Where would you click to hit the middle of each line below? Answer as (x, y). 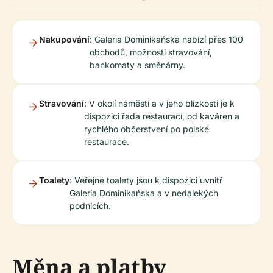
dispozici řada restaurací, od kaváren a (162, 116)
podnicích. (90, 206)
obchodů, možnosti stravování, (151, 52)
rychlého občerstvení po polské (147, 129)
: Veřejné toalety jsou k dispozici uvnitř (146, 180)
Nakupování (64, 39)
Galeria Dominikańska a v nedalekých (144, 193)
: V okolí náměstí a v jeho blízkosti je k (159, 103)
